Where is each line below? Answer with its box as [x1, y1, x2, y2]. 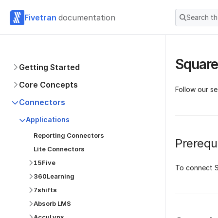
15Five [34, 159, 55, 166]
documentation [58, 12, 115, 22]
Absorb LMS [34, 200, 71, 207]
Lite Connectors [34, 145, 85, 153]
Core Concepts [19, 80, 78, 90]
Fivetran [24, 12, 56, 22]
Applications [26, 115, 70, 124]
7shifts [34, 186, 57, 194]
